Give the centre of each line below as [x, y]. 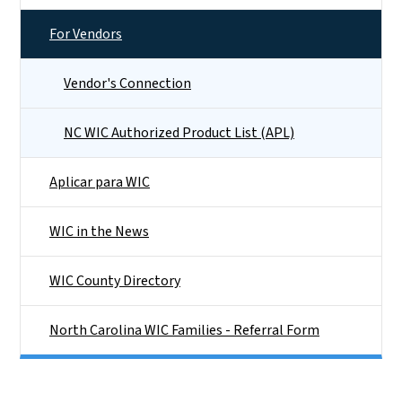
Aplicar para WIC [100, 182]
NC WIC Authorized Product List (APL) [179, 132]
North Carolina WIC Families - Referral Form [184, 330]
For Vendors [86, 34]
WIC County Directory [115, 280]
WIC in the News [99, 231]
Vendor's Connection [127, 83]
